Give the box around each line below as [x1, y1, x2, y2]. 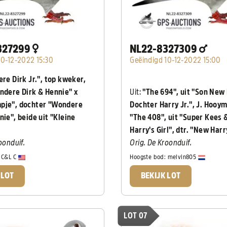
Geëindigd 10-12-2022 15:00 [130, 56, 221, 64]
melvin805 [167, 154, 198, 161]
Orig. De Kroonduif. [130, 138, 192, 147]
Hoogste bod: [130, 154, 168, 161]
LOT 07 [124, 212, 147, 220]
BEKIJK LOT [140, 171, 181, 180]
